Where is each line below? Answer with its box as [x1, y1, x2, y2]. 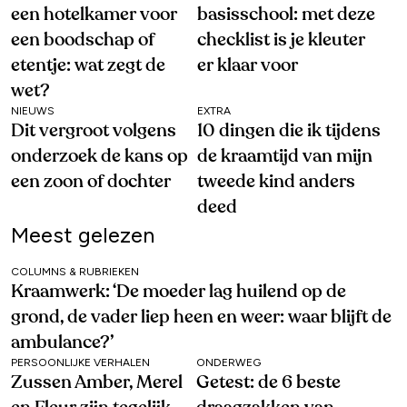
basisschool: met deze [196, 5, 375, 25]
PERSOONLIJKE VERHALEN [11, 356, 150, 370]
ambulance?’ [11, 333, 114, 352]
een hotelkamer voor [11, 5, 177, 25]
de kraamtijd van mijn [196, 147, 372, 166]
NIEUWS [11, 104, 55, 118]
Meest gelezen [11, 222, 154, 249]
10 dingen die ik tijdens [196, 122, 381, 141]
